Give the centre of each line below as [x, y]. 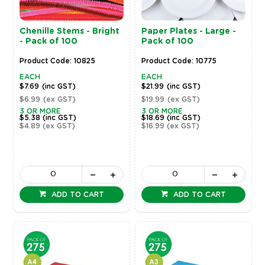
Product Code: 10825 [57, 61]
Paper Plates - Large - [189, 31]
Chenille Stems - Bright [69, 31]
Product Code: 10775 [179, 61]
